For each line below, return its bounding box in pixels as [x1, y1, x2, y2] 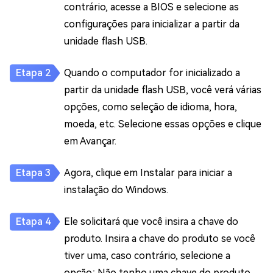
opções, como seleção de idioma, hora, [64, 101, 237, 113]
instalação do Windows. [64, 184, 168, 196]
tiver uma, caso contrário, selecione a [64, 250, 230, 262]
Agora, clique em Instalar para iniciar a [64, 167, 232, 179]
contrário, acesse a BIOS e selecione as [64, 1, 239, 13]
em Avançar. [64, 135, 116, 147]
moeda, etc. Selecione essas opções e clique [64, 118, 261, 130]
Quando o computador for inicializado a [64, 67, 240, 79]
